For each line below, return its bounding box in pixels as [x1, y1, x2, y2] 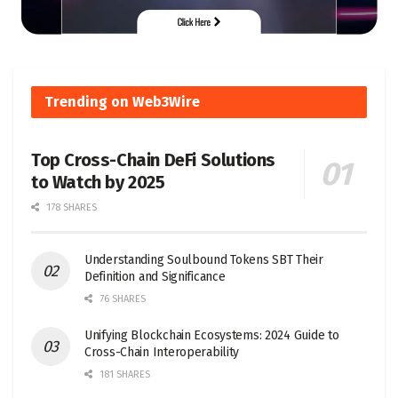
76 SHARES [97, 293, 146, 306]
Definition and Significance [84, 269, 226, 285]
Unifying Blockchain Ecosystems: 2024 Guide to [84, 328, 339, 344]
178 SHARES [44, 202, 97, 214]
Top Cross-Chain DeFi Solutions [31, 149, 276, 171]
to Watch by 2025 [31, 171, 165, 194]
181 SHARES [97, 369, 150, 381]
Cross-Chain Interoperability [84, 345, 240, 361]
